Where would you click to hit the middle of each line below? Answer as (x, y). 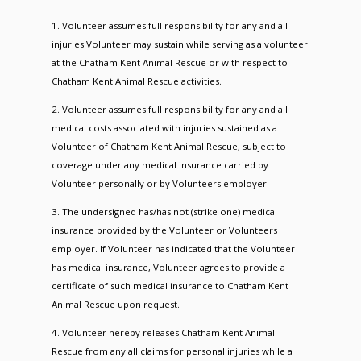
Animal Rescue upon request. (115, 304)
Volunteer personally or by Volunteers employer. (160, 183)
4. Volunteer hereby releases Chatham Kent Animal (163, 332)
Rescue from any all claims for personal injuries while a (172, 351)
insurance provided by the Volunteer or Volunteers (164, 230)
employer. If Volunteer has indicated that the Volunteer (173, 248)
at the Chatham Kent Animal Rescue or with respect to (169, 62)
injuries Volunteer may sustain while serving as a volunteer (179, 44)
